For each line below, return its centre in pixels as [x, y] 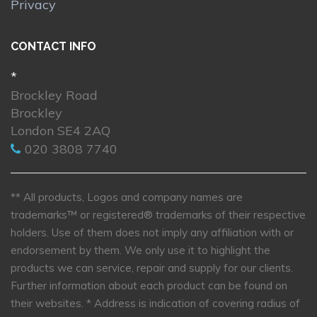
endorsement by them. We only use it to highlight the [140, 250]
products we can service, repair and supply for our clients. [152, 268]
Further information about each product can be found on [149, 286]
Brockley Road [54, 96]
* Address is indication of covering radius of [193, 304]
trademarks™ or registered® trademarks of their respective [158, 215]
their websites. [48, 304]
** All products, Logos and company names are [127, 197]
